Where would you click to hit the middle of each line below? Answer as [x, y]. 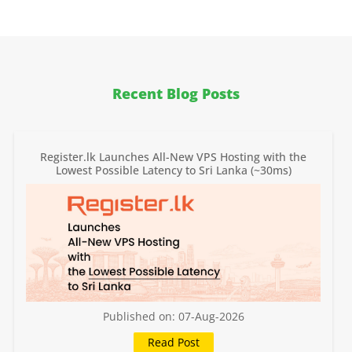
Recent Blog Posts [176, 93]
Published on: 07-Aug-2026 [173, 316]
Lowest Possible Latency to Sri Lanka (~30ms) [173, 170]
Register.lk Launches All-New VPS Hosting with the [174, 157]
